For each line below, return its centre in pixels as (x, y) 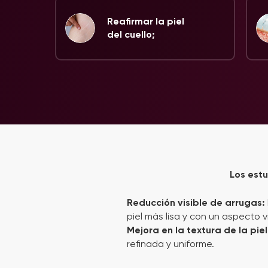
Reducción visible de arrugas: (196, 202)
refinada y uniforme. (170, 244)
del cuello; (131, 34)
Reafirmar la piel (146, 21)
